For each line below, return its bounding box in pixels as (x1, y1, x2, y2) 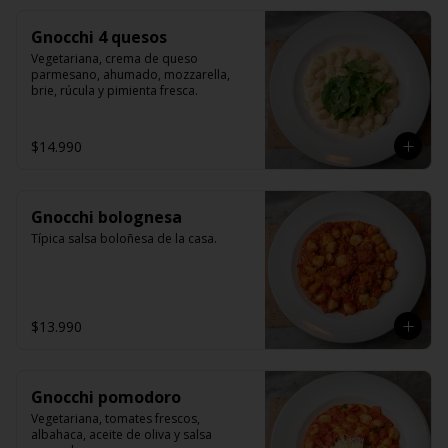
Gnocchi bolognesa (31, 206, 182, 228)
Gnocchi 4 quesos (31, 26, 167, 48)
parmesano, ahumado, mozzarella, (31, 66, 230, 83)
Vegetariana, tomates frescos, (31, 410, 200, 427)
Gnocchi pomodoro (31, 386, 181, 408)
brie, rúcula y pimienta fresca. (31, 82, 198, 99)
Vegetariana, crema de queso (31, 50, 198, 67)
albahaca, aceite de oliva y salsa (31, 426, 212, 443)
